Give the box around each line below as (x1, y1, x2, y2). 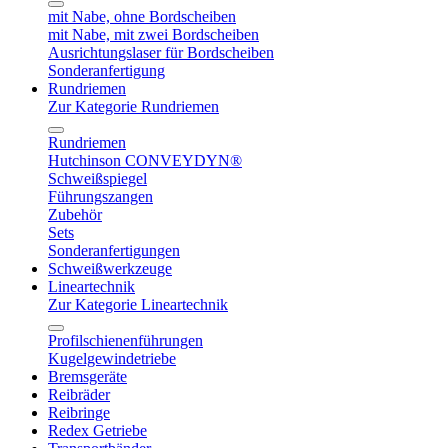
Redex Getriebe (48, 422, 147, 439)
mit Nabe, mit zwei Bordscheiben (48, 26, 259, 43)
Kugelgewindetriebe (48, 350, 176, 367)
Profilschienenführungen (48, 332, 203, 349)
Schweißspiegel (48, 170, 147, 187)
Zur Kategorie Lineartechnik (48, 296, 228, 313)
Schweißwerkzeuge (48, 260, 172, 277)
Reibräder (48, 386, 110, 403)
